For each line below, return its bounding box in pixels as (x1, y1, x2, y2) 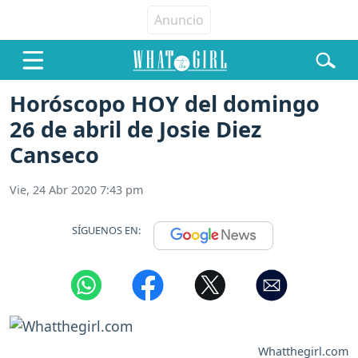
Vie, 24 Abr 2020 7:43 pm (10, 182, 143, 198)
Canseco (10, 140, 99, 170)
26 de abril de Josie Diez (10, 114, 261, 145)
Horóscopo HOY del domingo (10, 89, 320, 119)
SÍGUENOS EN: (72, 222, 141, 237)
